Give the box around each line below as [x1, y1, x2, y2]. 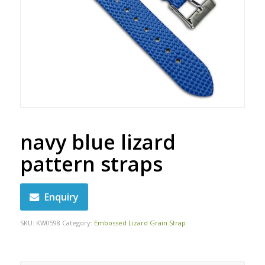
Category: [62, 218, 94, 227]
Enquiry [44, 190, 79, 203]
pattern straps [20, 150, 163, 177]
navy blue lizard [20, 128, 176, 156]
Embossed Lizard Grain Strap [93, 218, 186, 227]
